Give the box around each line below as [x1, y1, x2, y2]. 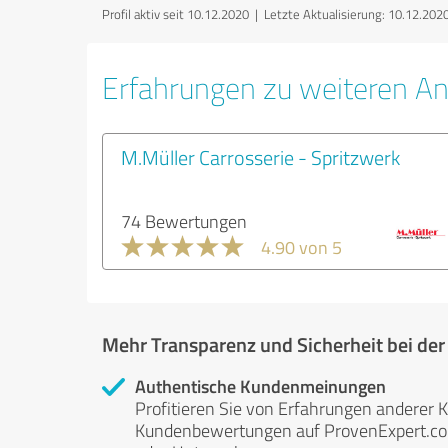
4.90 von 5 [261, 235, 342, 259]
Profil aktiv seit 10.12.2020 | [102, 5, 264, 23]
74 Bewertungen [121, 209, 247, 233]
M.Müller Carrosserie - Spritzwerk [121, 143, 400, 171]
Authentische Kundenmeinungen [135, 373, 386, 399]
